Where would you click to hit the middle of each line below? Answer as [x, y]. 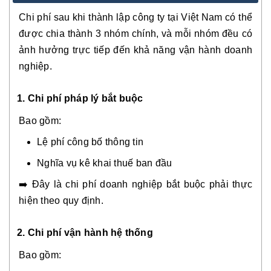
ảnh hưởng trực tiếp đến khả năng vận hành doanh [135, 50]
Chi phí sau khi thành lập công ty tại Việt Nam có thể [135, 17]
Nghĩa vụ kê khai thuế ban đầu [105, 163]
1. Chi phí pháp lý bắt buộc [80, 98]
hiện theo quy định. [61, 201]
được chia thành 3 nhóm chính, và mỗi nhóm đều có [135, 34]
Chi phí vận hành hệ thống [89, 233]
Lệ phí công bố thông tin [90, 142]
